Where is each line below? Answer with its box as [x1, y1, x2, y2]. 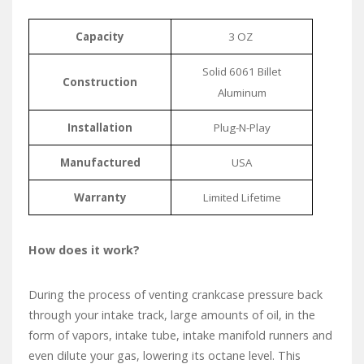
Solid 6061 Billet [202, 64, 281, 80]
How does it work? [28, 242, 140, 258]
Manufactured [59, 155, 141, 171]
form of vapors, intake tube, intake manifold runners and [28, 327, 332, 344]
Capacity [76, 29, 124, 45]
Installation [67, 120, 132, 136]
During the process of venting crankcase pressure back [28, 287, 323, 303]
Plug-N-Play [213, 120, 271, 136]
